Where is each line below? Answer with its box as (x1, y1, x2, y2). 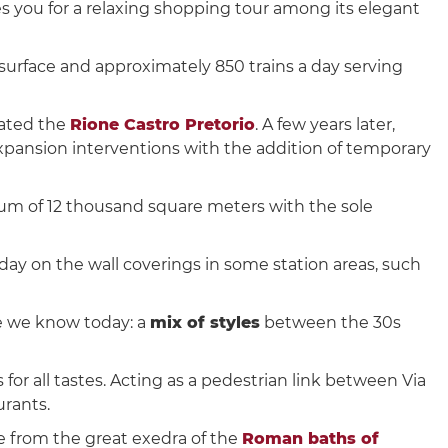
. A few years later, (255, 114, 395, 134)
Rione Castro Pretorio (70, 114, 255, 134)
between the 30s (260, 312, 401, 332)
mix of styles (150, 312, 260, 332)
